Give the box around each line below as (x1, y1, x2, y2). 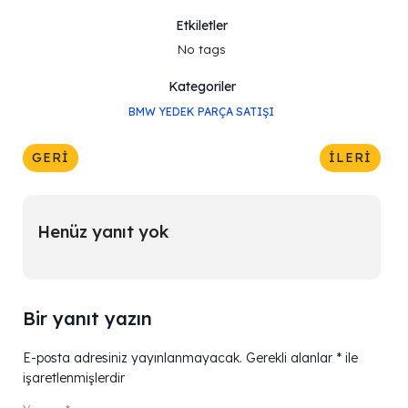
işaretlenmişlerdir (23, 369, 125, 386)
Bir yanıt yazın (23, 306, 152, 330)
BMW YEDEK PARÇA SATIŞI (127, 104, 274, 118)
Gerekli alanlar (246, 349, 336, 366)
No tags (178, 41, 226, 56)
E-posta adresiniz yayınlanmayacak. (23, 349, 242, 366)
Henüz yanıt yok (36, 220, 168, 242)
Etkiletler (176, 16, 228, 34)
